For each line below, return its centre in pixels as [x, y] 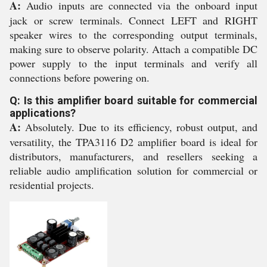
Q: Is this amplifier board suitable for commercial [133, 100]
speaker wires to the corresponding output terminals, [133, 35]
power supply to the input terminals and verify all [133, 63]
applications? [43, 113]
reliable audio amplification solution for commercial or [133, 170]
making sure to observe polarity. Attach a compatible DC [133, 49]
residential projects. [52, 185]
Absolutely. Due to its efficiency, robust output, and [139, 127]
